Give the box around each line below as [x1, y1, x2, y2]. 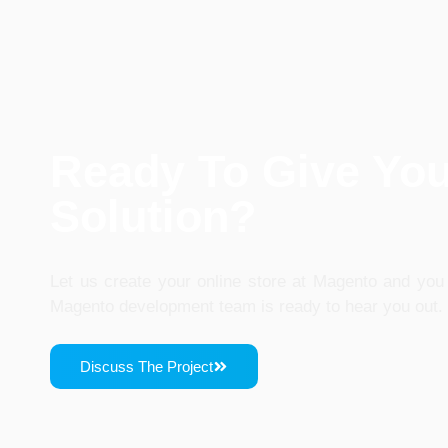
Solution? [50, 190, 256, 242]
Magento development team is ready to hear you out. [50, 296, 443, 316]
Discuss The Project [80, 358, 213, 375]
